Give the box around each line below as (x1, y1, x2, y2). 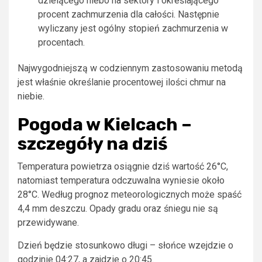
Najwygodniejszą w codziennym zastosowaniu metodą (18, 62, 243, 74)
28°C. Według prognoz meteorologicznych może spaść (18, 188, 242, 200)
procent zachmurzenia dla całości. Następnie (38, 8, 219, 20)
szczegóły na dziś (18, 133, 168, 154)
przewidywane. (18, 216, 79, 228)
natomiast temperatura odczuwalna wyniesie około (18, 174, 225, 186)
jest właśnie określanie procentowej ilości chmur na (18, 76, 226, 88)
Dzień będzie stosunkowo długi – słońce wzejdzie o (18, 239, 233, 251)
